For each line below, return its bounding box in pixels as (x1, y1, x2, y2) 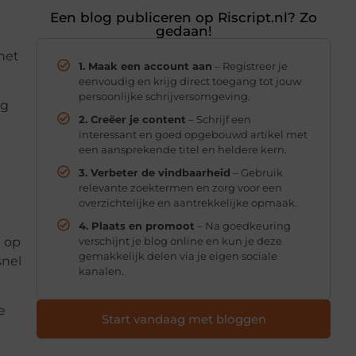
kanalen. (79, 264, 124, 277)
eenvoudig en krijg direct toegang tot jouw (79, 74, 301, 87)
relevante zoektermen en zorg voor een (79, 180, 282, 194)
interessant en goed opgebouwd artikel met (79, 127, 308, 141)
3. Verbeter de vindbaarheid (79, 165, 230, 179)
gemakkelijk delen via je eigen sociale (79, 249, 277, 262)
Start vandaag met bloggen (101, 311, 266, 327)
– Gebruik (230, 165, 283, 179)
